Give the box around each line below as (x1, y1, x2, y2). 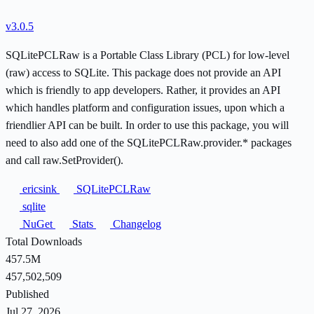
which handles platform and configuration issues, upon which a (6, 101, 285, 114)
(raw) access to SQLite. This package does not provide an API (6, 66, 281, 78)
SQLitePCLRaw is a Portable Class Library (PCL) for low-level (6, 48, 289, 61)
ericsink (20, 182, 60, 195)
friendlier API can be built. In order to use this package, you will (6, 118, 289, 131)
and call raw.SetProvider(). (6, 153, 123, 166)
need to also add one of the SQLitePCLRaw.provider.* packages (6, 136, 292, 149)
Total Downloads (6, 235, 82, 247)
